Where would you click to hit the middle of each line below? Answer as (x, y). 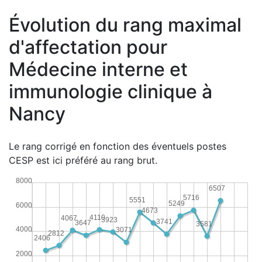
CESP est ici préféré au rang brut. (83, 160)
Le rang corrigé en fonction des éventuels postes (118, 146)
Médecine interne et (98, 69)
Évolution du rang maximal (125, 25)
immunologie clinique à (111, 92)
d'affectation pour (88, 47)
